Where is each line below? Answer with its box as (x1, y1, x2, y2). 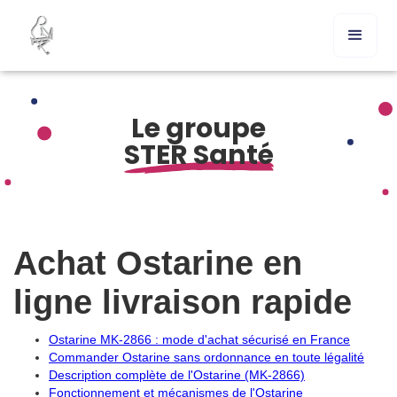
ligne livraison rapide (13, 284, 352, 321)
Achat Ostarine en (13, 245, 302, 282)
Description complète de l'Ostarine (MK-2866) (49, 368, 305, 382)
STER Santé (123, 136, 274, 174)
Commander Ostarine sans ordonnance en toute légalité (49, 350, 364, 364)
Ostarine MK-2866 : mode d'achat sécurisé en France (49, 332, 350, 346)
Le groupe (131, 110, 266, 147)
